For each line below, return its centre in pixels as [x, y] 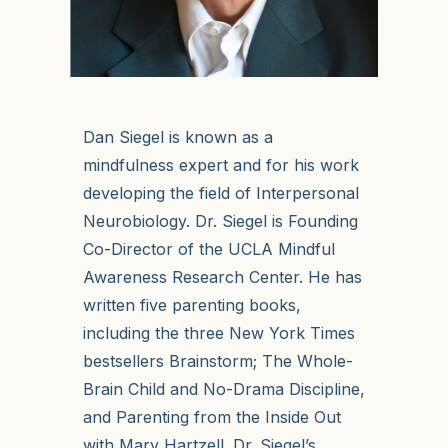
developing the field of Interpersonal [220, 193]
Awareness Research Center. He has [222, 277]
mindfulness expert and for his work [220, 165]
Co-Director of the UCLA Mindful [208, 249]
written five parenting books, [191, 305]
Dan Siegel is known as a [177, 137]
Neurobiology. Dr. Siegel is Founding [220, 221]
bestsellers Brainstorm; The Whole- [217, 361]
